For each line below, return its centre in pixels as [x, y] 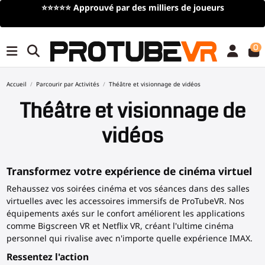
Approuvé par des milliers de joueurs [148, 7]
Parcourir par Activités [67, 84]
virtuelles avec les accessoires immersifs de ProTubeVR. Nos [125, 201]
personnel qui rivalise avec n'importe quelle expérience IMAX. [129, 238]
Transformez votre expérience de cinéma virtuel [129, 171]
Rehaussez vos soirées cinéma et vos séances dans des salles [128, 189]
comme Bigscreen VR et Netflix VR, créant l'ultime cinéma [120, 226]
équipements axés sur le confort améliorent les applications [125, 214]
